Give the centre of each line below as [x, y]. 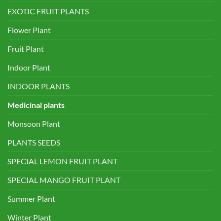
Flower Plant [29, 30]
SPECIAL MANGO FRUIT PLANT [64, 180]
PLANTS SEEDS [34, 143]
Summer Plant [31, 199]
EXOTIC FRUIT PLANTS [48, 11]
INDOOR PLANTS [38, 86]
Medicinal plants [36, 105]
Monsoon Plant [34, 124]
